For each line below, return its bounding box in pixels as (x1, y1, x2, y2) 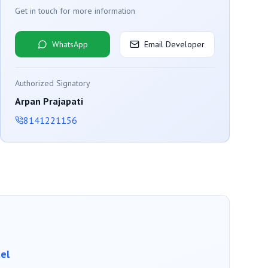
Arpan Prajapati (15, 95, 83, 107)
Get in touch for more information (15, 5, 135, 16)
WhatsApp (51, 38, 88, 50)
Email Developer (144, 38, 205, 50)
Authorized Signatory (15, 77, 90, 89)
